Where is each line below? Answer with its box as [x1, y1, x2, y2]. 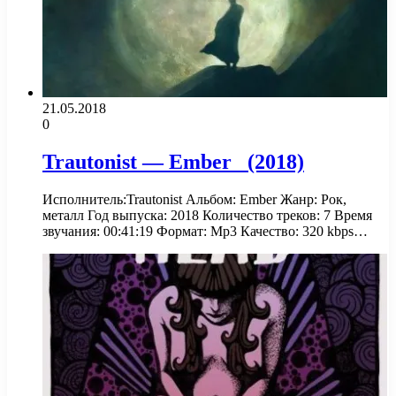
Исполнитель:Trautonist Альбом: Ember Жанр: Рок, [42, 192, 346, 208]
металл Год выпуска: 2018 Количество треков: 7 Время [42, 208, 372, 224]
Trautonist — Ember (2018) [42, 150, 304, 174]
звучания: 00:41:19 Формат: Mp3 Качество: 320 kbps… [42, 224, 368, 240]
